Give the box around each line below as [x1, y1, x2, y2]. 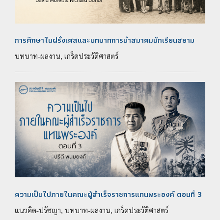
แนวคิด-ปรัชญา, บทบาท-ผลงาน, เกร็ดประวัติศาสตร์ [15, 205, 168, 215]
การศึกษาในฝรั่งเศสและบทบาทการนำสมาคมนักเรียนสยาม [15, 34, 194, 47]
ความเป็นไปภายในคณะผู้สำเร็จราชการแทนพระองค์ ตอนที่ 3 [15, 188, 202, 200]
